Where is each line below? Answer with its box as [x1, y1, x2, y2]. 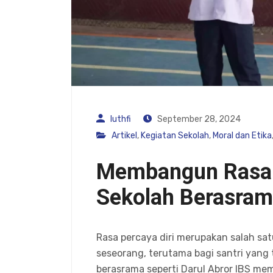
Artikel [112, 130, 137, 141]
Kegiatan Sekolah [141, 130, 209, 141]
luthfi [110, 113, 131, 124]
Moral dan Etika [213, 130, 272, 141]
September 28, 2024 [155, 113, 241, 124]
